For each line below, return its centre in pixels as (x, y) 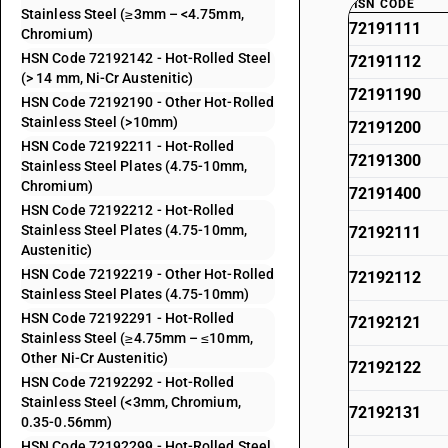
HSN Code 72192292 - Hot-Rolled (128, 382)
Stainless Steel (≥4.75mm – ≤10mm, (137, 338)
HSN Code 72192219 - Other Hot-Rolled (148, 274)
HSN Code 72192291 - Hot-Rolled (128, 318)
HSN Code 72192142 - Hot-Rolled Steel (146, 58)
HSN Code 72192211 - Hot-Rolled (128, 146)
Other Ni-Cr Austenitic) (94, 358)
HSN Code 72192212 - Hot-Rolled (128, 210)
